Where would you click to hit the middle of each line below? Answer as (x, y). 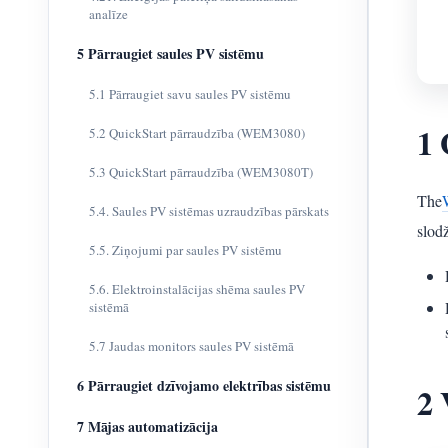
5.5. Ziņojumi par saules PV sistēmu (185, 250)
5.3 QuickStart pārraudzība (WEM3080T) (201, 172)
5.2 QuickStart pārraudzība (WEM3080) (197, 133)
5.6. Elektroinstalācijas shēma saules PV (197, 289)
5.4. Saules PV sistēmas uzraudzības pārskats (209, 211)
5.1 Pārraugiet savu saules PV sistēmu (190, 94)
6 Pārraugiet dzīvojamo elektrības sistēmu (204, 385)
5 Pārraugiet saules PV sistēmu (170, 53)
